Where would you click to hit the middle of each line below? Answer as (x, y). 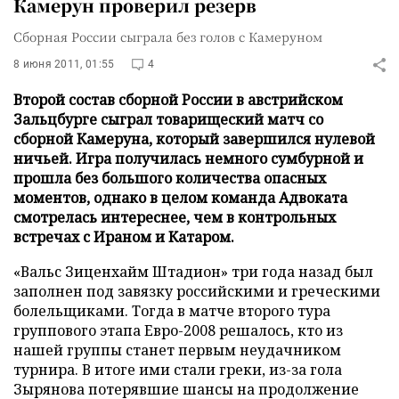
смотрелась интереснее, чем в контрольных (175, 217)
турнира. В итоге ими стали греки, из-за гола (178, 370)
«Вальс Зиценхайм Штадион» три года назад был (193, 272)
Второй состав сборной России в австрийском (178, 100)
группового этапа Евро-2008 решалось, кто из (178, 330)
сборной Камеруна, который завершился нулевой (194, 139)
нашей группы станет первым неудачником (177, 350)
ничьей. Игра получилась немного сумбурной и (188, 159)
